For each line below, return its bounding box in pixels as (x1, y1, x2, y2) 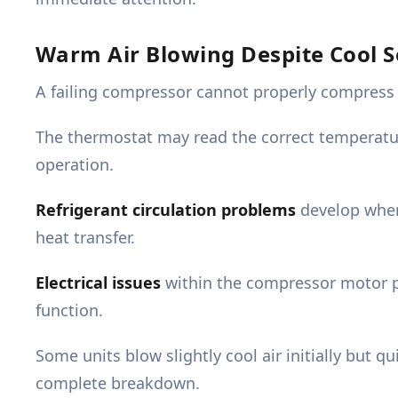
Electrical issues (36, 272, 161, 294)
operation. (36, 154, 114, 176)
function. (36, 299, 103, 322)
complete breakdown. (36, 372, 200, 394)
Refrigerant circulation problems (36, 199, 296, 221)
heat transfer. (36, 227, 135, 249)
